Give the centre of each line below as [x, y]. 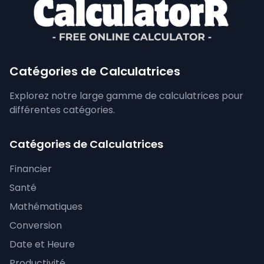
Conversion [36, 226]
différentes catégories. [62, 110]
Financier [31, 169]
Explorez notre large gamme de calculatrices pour [126, 96]
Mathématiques [46, 207]
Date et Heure [42, 245]
